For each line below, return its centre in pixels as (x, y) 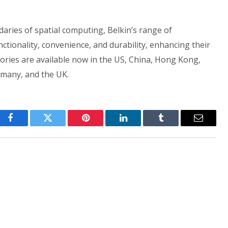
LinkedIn (139, 125)
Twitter (60, 125)
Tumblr (174, 125)
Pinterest (101, 125)
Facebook (27, 125)
